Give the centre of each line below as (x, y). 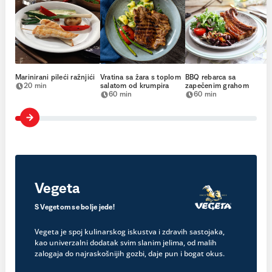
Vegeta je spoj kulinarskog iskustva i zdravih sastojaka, (130, 232)
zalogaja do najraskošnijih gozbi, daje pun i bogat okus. (130, 254)
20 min (36, 87)
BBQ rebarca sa (211, 78)
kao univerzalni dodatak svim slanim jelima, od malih (126, 243)
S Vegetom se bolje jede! (75, 208)
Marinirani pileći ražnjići (55, 78)
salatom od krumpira (135, 87)
